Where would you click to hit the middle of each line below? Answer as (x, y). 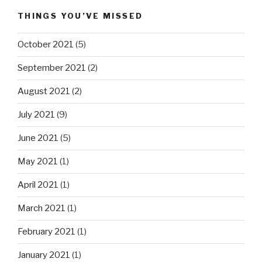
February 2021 (46, 232)
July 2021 (36, 115)
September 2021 (52, 68)
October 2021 (46, 45)
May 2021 (38, 162)
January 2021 (44, 255)
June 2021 (38, 138)
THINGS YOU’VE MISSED (80, 16)
